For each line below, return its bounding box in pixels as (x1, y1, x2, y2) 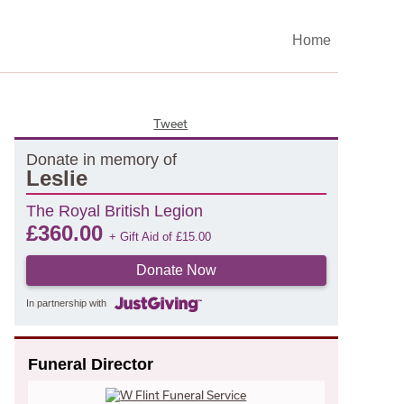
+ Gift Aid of (108, 229, 176, 243)
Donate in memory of (25, 150, 177, 169)
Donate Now (135, 262, 216, 278)
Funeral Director (27, 354, 153, 373)
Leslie (25, 165, 87, 190)
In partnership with (25, 298, 106, 309)
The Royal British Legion (25, 201, 203, 220)
